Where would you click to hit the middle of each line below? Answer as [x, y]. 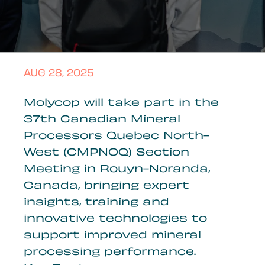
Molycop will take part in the [121, 104]
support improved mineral [112, 236]
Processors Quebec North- [117, 137]
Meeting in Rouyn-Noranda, [117, 170]
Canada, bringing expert [106, 186]
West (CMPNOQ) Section [106, 153]
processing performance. [110, 253]
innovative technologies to [115, 219]
